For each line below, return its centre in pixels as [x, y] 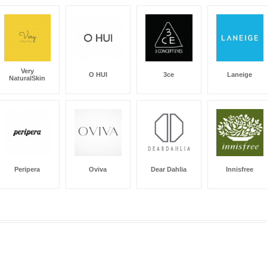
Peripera [27, 169]
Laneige [239, 74]
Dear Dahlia [169, 169]
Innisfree [239, 169]
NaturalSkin [27, 78]
